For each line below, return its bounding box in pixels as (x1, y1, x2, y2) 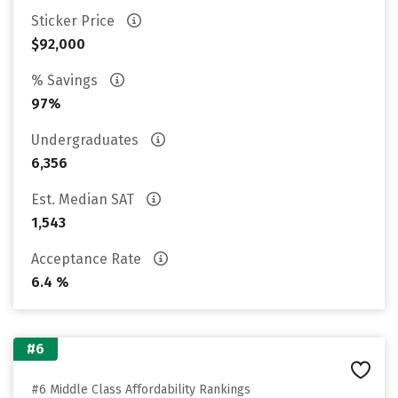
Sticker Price (31, 12, 118, 29)
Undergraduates (31, 131, 142, 148)
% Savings (31, 72, 101, 89)
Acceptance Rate (31, 251, 145, 267)
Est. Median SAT (31, 191, 138, 208)
